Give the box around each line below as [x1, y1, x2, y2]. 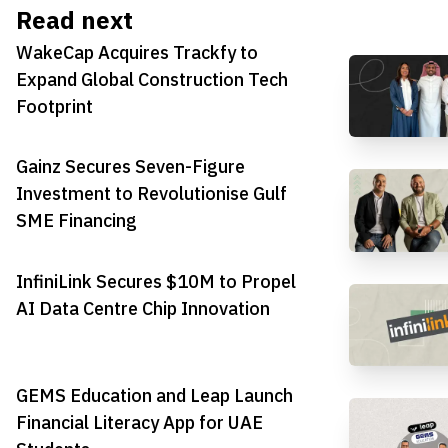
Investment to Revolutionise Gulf [16, 180, 287, 208]
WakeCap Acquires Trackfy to [16, 38, 258, 66]
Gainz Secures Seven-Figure [16, 153, 245, 181]
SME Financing [16, 207, 137, 235]
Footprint [16, 92, 93, 120]
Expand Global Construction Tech [16, 65, 288, 93]
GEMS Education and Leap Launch [16, 381, 293, 409]
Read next [16, 2, 133, 39]
